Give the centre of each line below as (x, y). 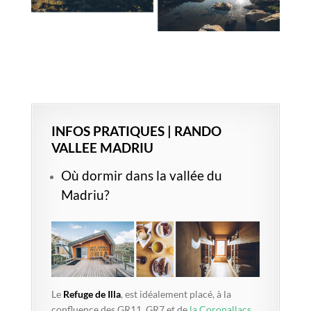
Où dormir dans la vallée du (141, 175)
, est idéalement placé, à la (176, 294)
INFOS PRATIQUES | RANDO (136, 131)
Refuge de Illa (91, 294)
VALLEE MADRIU (102, 148)
